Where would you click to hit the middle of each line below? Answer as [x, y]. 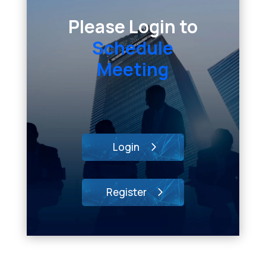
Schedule [133, 48]
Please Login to [133, 26]
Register [126, 192]
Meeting [133, 69]
